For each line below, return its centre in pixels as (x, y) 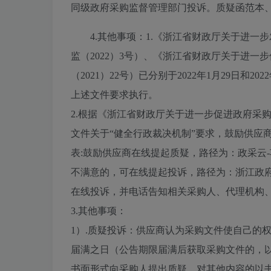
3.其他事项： (99, 211)
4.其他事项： (118, 37)
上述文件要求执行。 (114, 95)
